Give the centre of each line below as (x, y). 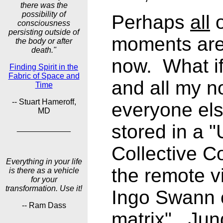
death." (44, 50)
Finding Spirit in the (44, 67)
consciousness (44, 23)
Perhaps (151, 22)
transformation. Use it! (44, 188)
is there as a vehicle (44, 170)
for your (44, 179)
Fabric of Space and (44, 76)
